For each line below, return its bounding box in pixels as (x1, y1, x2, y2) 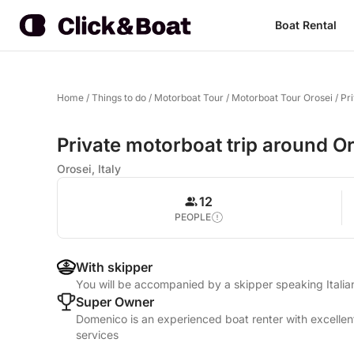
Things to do (92, 92, 146, 104)
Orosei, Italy (57, 162, 121, 175)
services (76, 328, 119, 341)
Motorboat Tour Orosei (232, 92, 333, 104)
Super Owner (76, 294, 154, 310)
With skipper (76, 259, 153, 275)
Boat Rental (274, 18, 337, 32)
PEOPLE (175, 211, 212, 223)
